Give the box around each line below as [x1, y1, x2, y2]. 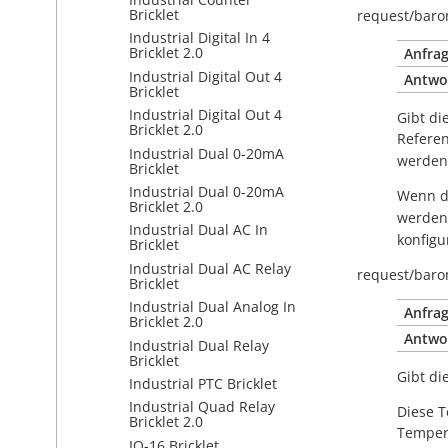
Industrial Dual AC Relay [129, 258, 291, 278]
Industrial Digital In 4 [129, 28, 270, 48]
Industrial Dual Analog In [129, 297, 296, 317]
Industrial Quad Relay [129, 397, 275, 417]
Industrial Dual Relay [129, 335, 269, 355]
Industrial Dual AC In [129, 220, 268, 240]
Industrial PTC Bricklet [129, 373, 277, 393]
